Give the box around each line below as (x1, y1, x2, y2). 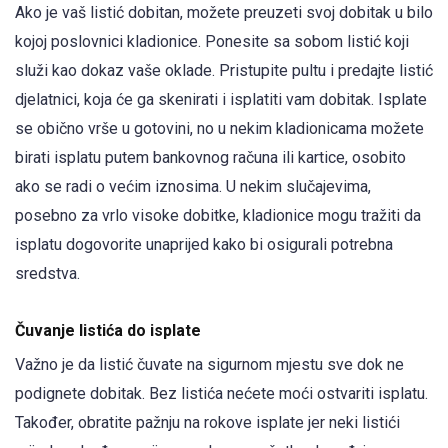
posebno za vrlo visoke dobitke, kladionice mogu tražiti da (15, 205, 421, 225)
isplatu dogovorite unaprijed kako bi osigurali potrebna (15, 234, 393, 254)
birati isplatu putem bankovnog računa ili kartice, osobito (15, 147, 406, 167)
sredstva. (15, 263, 80, 283)
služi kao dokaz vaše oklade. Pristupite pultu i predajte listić (15, 60, 433, 80)
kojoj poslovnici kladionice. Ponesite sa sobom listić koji (15, 31, 409, 51)
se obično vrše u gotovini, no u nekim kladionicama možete (15, 118, 424, 138)
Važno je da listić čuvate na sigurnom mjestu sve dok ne (15, 354, 404, 374)
